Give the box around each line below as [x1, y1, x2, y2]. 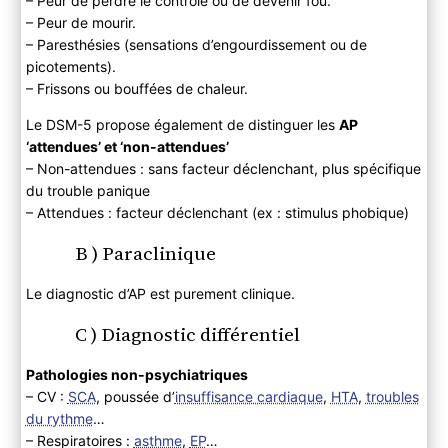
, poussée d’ [95, 387, 175, 405]
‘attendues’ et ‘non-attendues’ [25, 137, 229, 155]
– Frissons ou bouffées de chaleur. [25, 79, 248, 97]
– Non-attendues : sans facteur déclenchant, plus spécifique [25, 159, 421, 177]
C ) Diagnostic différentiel [74, 320, 300, 347]
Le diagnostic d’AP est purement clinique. [25, 284, 295, 302]
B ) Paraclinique [74, 239, 216, 266]
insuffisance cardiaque [174, 387, 323, 405]
